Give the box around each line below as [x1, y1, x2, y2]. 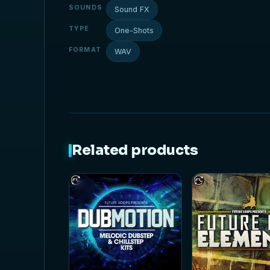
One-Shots [115, 26, 154, 35]
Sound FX [115, 5, 150, 14]
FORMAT [69, 46, 101, 54]
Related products [72, 142, 198, 159]
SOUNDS [69, 4, 102, 11]
